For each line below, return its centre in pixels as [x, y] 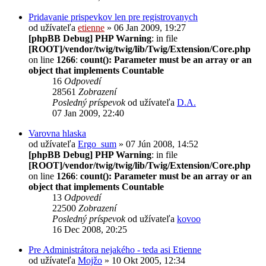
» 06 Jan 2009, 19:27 [145, 27]
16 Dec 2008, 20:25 [90, 229]
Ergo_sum [97, 144]
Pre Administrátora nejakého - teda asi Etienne [115, 249]
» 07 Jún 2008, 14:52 [157, 144]
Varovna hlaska [57, 133]
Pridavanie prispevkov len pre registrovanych [113, 17]
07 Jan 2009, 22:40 [88, 113]
